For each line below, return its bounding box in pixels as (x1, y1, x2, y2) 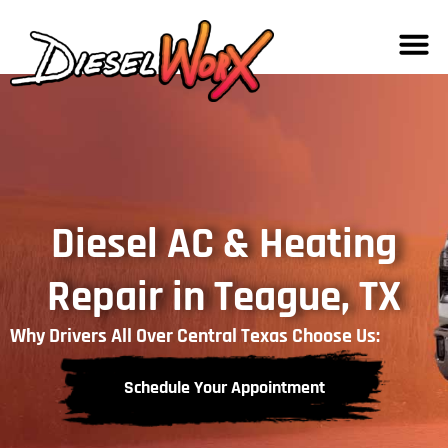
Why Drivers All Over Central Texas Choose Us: (10, 322, 380, 349)
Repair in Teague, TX (47, 269, 401, 325)
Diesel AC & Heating (51, 216, 397, 272)
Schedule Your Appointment (123, 375, 325, 399)
